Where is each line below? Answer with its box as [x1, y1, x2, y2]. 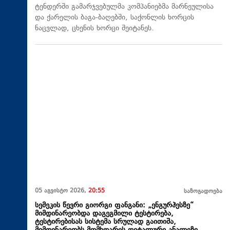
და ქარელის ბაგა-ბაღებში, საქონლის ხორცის [35, 12, 194, 24]
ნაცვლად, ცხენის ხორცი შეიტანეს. [35, 23, 154, 34]
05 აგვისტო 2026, [35, 186, 88, 196]
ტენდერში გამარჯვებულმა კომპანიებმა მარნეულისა [35, 2, 214, 13]
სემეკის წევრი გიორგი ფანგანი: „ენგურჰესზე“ [35, 200, 194, 211]
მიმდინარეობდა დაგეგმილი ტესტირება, [35, 208, 174, 219]
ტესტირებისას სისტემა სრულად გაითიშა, [35, 216, 176, 227]
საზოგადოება [184, 187, 222, 196]
